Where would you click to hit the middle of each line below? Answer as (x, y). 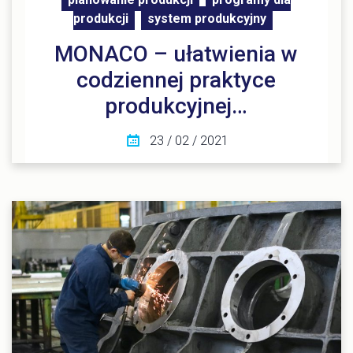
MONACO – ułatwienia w (176, 54)
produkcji (101, 18)
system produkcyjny (207, 18)
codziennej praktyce (176, 80)
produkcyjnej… (176, 106)
